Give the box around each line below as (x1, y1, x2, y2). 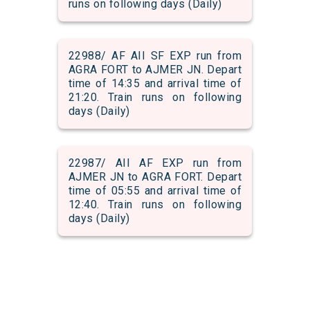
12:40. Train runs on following (68, 198, 242, 212)
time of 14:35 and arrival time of (68, 77, 242, 91)
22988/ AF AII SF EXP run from (68, 49, 242, 63)
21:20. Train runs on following (68, 91, 242, 104)
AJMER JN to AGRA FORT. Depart (68, 170, 242, 184)
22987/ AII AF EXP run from (68, 156, 242, 170)
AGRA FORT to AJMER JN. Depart (68, 63, 242, 77)
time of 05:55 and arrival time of (68, 184, 242, 198)
